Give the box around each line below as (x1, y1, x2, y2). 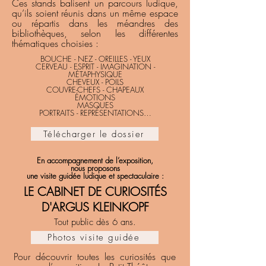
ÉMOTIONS (75, 92, 115, 103)
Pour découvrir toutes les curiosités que (14, 250, 176, 263)
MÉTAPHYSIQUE (68, 69, 122, 80)
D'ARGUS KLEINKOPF (41, 199, 149, 215)
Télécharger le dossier (43, 128, 144, 140)
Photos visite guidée (47, 232, 140, 243)
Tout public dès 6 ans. (54, 216, 136, 228)
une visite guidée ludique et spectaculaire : (26, 170, 164, 181)
